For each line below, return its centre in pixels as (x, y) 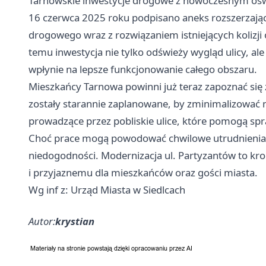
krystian (75, 221)
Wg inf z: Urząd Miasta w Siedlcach (107, 189)
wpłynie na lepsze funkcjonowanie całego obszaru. (143, 69)
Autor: (42, 221)
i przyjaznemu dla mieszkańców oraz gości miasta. (143, 172)
